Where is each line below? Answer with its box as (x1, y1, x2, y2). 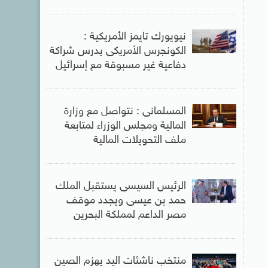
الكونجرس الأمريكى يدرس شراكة (49, 44, 186, 58)
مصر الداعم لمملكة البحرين (73, 208, 186, 222)
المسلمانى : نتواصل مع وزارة (63, 105, 186, 118)
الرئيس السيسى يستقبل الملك (55, 179, 186, 193)
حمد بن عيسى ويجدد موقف (66, 194, 186, 208)
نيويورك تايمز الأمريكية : (83, 30, 186, 44)
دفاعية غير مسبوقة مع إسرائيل (55, 59, 186, 72)
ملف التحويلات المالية (93, 133, 186, 147)
